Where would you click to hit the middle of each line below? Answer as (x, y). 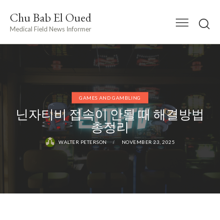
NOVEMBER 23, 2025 (148, 142)
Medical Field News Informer (51, 29)
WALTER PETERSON (83, 142)
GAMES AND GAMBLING (110, 97)
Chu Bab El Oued (51, 17)
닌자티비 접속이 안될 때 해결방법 (110, 114)
